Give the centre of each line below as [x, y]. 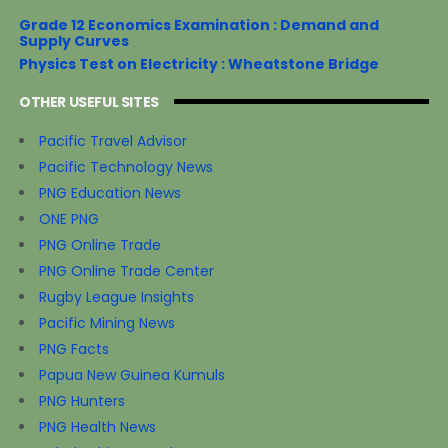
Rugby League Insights [116, 297]
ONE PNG [68, 219]
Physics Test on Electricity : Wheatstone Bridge [198, 64]
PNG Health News [97, 427]
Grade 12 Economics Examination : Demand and [198, 25]
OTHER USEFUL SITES [88, 101]
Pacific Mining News [106, 323]
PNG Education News [109, 193]
